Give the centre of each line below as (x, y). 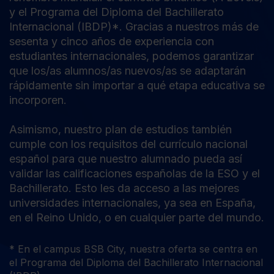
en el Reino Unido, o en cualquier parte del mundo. (137, 218)
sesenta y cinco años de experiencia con (112, 42)
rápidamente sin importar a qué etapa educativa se (137, 86)
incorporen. (38, 100)
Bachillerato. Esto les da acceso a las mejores (124, 188)
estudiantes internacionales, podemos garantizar (131, 56)
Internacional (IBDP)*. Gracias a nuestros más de (134, 27)
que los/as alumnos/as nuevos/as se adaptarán (128, 71)
